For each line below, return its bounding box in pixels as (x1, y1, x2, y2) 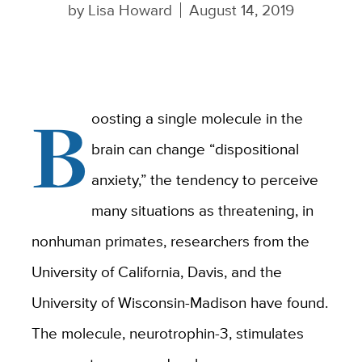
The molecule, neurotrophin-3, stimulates (31, 321, 304, 344)
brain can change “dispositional (91, 137, 300, 160)
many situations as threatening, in (91, 198, 314, 221)
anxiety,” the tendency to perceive (91, 167, 319, 191)
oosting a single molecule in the (91, 106, 304, 129)
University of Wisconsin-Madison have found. (31, 290, 328, 314)
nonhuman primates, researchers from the (31, 229, 309, 252)
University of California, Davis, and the (31, 259, 282, 283)
